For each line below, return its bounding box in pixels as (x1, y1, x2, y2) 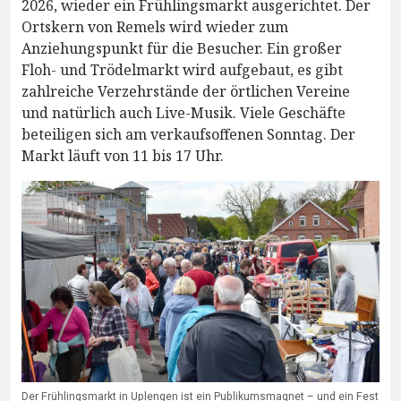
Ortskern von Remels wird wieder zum (21, 17, 288, 38)
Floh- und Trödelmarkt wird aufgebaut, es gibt (21, 60, 343, 81)
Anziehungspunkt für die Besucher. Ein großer (21, 38, 342, 59)
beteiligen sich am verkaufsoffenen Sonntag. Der (21, 124, 355, 145)
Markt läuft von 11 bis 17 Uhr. (21, 146, 224, 166)
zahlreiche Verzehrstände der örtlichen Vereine (21, 81, 350, 102)
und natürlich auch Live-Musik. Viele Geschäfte (21, 103, 346, 124)
